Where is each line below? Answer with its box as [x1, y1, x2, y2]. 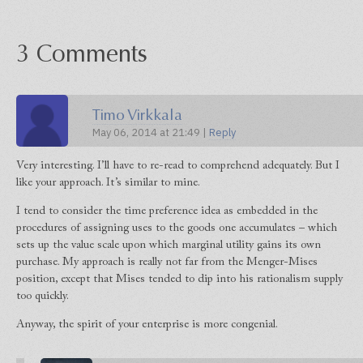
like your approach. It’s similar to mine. [16, 177, 200, 190]
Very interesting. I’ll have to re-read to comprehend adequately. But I [16, 160, 340, 173]
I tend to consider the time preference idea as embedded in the [16, 206, 318, 218]
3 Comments [16, 39, 147, 69]
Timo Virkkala [92, 105, 182, 124]
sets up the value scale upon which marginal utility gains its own [16, 240, 321, 252]
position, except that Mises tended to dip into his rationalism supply [16, 274, 343, 286]
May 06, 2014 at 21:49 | [92, 125, 209, 139]
